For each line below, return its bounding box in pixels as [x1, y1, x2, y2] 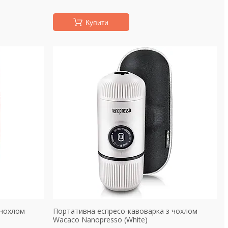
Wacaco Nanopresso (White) [52, 215, 148, 224]
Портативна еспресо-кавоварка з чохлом [52, 206, 197, 216]
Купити [85, 18, 109, 26]
